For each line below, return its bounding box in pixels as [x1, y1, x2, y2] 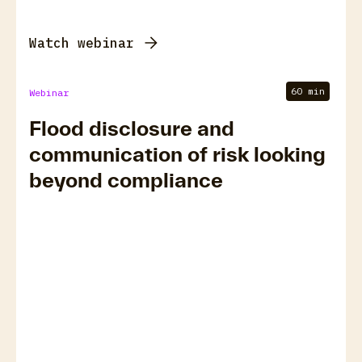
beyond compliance [29, 168, 223, 192]
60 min [291, 85, 325, 97]
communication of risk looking [29, 142, 326, 166]
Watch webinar [29, 35, 134, 51]
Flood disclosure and [29, 116, 234, 140]
